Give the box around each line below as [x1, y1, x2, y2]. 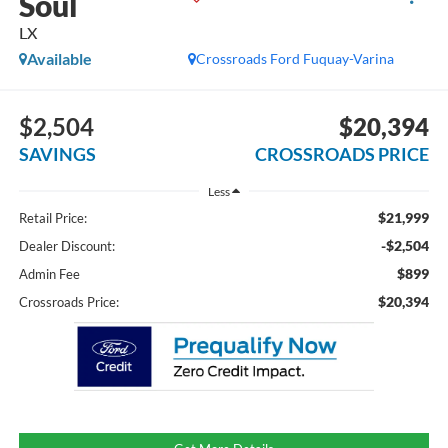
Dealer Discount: [18, 237, 115, 254]
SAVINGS [18, 142, 96, 165]
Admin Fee [18, 265, 80, 282]
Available [26, 49, 92, 69]
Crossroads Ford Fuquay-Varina [196, 50, 395, 68]
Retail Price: [18, 209, 87, 226]
